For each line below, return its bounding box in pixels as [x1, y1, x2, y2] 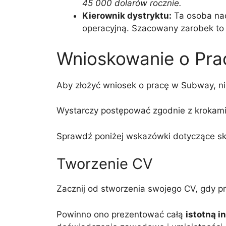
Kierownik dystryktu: [82, 11, 172, 21]
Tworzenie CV [56, 155, 153, 173]
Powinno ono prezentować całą [56, 209, 186, 219]
